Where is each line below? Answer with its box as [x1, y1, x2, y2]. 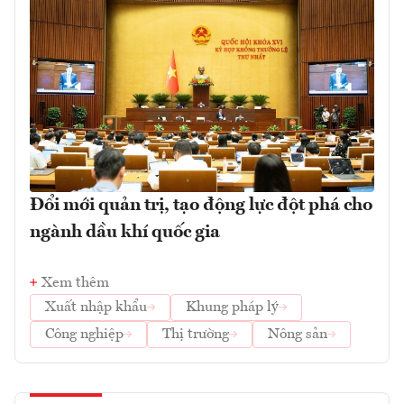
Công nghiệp [45, 326, 124, 342]
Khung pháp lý [186, 299, 279, 315]
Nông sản [268, 326, 327, 342]
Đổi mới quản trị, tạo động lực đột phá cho [30, 196, 372, 215]
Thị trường [162, 326, 229, 342]
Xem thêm [41, 275, 109, 290]
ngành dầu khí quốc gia [30, 223, 220, 242]
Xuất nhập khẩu [45, 299, 147, 315]
